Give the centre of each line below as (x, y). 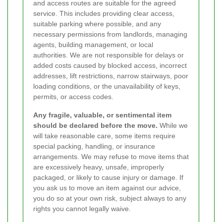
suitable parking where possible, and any (97, 24)
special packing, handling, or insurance (94, 146)
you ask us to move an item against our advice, (107, 188)
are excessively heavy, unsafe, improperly (99, 167)
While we (173, 125)
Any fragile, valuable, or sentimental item (102, 115)
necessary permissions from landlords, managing (110, 34)
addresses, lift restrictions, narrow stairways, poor (111, 76)
